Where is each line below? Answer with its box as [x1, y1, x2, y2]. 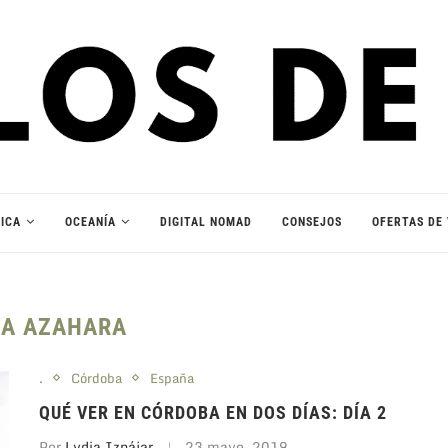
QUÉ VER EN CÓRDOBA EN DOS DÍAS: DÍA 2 [39, 401, 387, 423]
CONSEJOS [282, 214, 342, 229]
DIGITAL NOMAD [160, 214, 252, 229]
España [150, 366, 194, 389]
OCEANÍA [65, 214, 116, 229]
